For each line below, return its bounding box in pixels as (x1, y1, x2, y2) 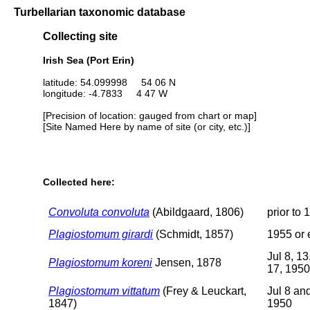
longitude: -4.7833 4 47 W (43, 87, 167, 99)
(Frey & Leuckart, (160, 284, 246, 297)
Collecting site (43, 30, 118, 43)
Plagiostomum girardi (48, 228, 153, 240)
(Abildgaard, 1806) (149, 206, 244, 218)
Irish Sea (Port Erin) (43, 54, 134, 66)
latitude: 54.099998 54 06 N (43, 76, 176, 88)
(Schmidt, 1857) (153, 228, 233, 240)
